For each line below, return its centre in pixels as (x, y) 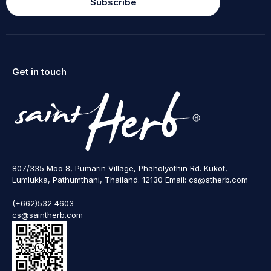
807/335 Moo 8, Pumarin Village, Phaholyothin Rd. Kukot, (120, 168)
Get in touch (39, 71)
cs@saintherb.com (47, 214)
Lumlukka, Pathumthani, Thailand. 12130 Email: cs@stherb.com (130, 179)
